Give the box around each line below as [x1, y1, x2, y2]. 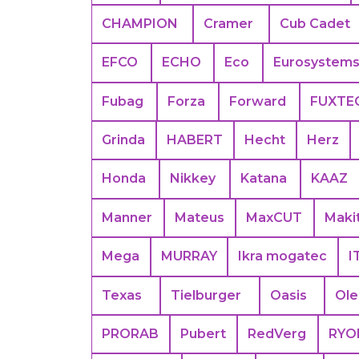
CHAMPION [102, 16, 178, 32]
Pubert [180, 326, 227, 342]
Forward [228, 93, 286, 109]
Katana [240, 171, 287, 187]
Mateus [174, 210, 224, 225]
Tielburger [170, 287, 241, 303]
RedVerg [248, 326, 307, 342]
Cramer [204, 16, 254, 32]
